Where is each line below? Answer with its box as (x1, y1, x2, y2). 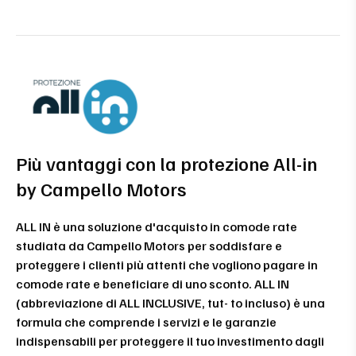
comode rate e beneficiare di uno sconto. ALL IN (16, 275, 289, 292)
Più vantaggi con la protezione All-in (16, 150, 317, 175)
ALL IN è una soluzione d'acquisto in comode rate (16, 218, 297, 234)
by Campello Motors (16, 176, 186, 200)
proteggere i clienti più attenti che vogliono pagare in (16, 256, 318, 273)
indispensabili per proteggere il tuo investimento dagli (16, 332, 324, 349)
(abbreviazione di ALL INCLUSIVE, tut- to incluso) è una (16, 294, 325, 311)
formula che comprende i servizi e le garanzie (16, 313, 277, 330)
